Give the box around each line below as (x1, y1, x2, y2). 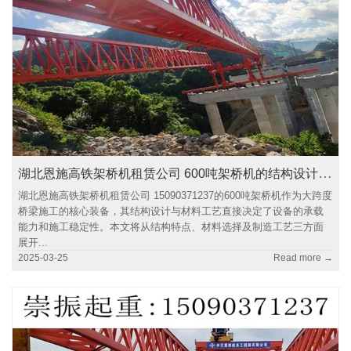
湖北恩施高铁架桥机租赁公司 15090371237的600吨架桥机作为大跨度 (18, 189, 333, 201)
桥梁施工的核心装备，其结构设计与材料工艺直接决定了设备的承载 (18, 204, 324, 217)
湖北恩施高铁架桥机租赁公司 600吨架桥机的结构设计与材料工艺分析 (318, 165, 333, 181)
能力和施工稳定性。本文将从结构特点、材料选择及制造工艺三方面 (18, 220, 324, 233)
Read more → (273, 251, 333, 263)
